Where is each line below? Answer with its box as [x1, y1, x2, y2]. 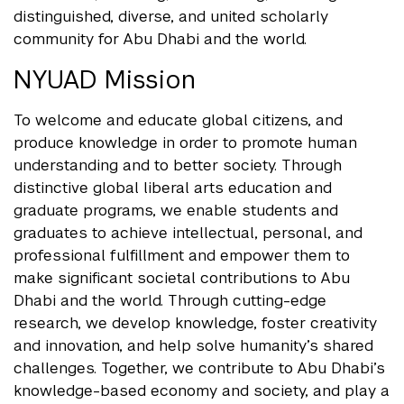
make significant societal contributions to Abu [14, 268, 350, 288]
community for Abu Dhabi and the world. [14, 29, 307, 49]
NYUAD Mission [14, 63, 196, 96]
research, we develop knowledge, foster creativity [14, 313, 377, 333]
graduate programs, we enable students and [14, 200, 338, 220]
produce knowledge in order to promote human [14, 133, 357, 152]
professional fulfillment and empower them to [14, 245, 350, 265]
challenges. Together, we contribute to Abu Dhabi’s [14, 358, 385, 378]
